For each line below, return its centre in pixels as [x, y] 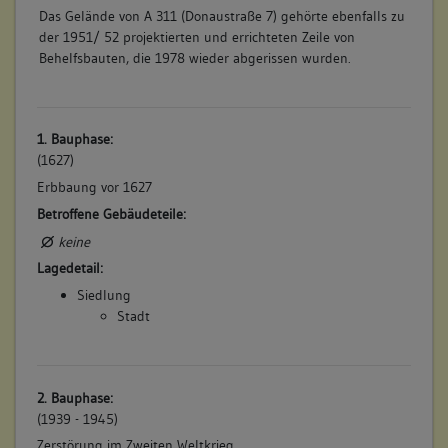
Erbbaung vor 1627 [94, 187]
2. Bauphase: [74, 397]
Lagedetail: [69, 268]
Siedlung [103, 295]
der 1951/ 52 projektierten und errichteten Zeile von [196, 36]
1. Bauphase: [74, 139]
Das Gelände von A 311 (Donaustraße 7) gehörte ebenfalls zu [221, 15]
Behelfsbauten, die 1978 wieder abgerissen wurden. [194, 57]
